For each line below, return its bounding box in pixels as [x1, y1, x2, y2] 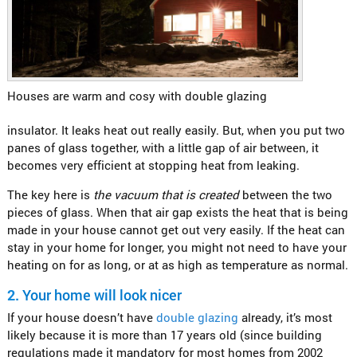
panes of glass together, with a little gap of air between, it [6, 139, 319, 156]
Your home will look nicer [22, 285, 182, 305]
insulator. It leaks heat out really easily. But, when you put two [6, 122, 345, 139]
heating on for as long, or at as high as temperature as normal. [6, 257, 348, 273]
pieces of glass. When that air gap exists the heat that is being [6, 204, 348, 221]
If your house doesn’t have [6, 309, 156, 326]
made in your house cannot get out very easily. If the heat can [6, 222, 345, 238]
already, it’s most [241, 309, 332, 326]
